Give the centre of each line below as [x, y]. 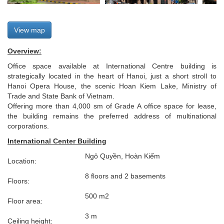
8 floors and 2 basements [125, 176]
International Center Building [57, 141]
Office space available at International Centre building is [112, 66]
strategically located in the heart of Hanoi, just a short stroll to [112, 76]
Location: [23, 161]
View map [29, 30]
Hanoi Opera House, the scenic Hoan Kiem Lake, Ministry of [112, 86]
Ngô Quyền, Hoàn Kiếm [122, 156]
